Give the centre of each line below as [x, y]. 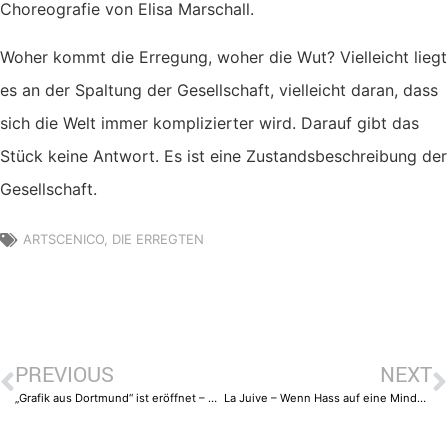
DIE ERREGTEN [158, 239]
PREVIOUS [64, 374]
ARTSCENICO [63, 239]
